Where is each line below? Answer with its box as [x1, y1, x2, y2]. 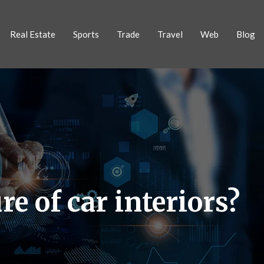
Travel [157, 28, 183, 39]
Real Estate [10, 28, 55, 39]
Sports [73, 28, 99, 39]
